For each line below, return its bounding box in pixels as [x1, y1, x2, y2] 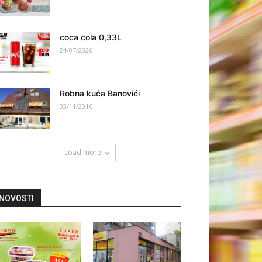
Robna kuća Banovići [60, 88, 140, 98]
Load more [64, 147, 101, 157]
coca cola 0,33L [60, 32, 122, 42]
